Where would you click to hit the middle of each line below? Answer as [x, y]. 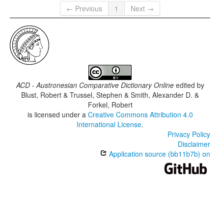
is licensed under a [57, 115]
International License [109, 124]
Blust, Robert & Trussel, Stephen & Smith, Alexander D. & [110, 95]
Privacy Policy [189, 134]
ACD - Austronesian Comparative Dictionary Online [95, 85]
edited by [189, 85]
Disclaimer [194, 144]
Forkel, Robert [110, 105]
